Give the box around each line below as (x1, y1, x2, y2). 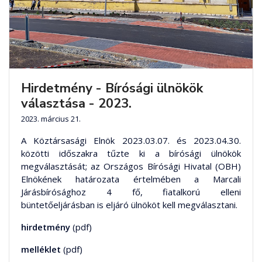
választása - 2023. (21, 95, 132, 113)
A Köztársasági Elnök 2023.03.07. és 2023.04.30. (21, 135, 241, 147)
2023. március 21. (21, 113, 81, 125)
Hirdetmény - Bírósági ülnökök (21, 80, 203, 98)
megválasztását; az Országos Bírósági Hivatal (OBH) (21, 160, 241, 173)
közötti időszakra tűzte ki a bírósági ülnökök (21, 147, 241, 160)
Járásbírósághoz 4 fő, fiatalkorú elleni (21, 186, 241, 198)
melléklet (21, 243, 63, 256)
